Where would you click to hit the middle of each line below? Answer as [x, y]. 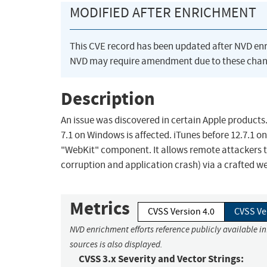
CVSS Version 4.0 [181, 212]
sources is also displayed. [116, 245]
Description [108, 98]
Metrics [100, 209]
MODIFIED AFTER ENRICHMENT [163, 13]
